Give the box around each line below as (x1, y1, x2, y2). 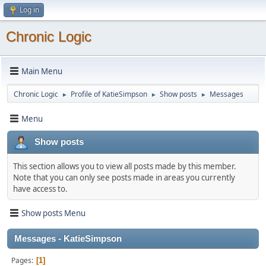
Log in (20, 5, 39, 15)
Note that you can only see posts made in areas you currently (13, 172, 235, 183)
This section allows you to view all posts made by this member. (13, 161, 236, 172)
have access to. (13, 183, 68, 194)
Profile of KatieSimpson (71, 89, 147, 99)
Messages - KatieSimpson (14, 234, 122, 243)
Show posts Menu (21, 207, 85, 218)
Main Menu (21, 65, 62, 77)
